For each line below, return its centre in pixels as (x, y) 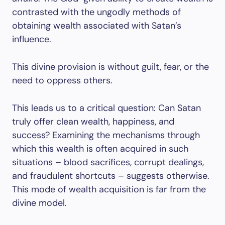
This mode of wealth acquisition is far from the (109, 189)
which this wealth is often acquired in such (100, 149)
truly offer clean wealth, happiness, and (93, 122)
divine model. (39, 203)
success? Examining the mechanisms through (106, 135)
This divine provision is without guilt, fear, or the (110, 67)
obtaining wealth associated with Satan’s (97, 26)
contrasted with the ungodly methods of (96, 12)
